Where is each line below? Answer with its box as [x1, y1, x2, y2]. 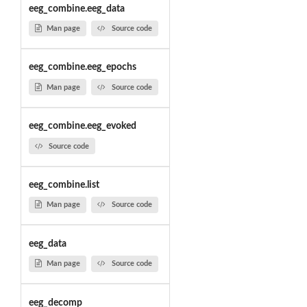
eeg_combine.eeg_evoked [28, 121, 136, 132]
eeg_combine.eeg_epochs [28, 62, 136, 73]
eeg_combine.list [28, 180, 99, 191]
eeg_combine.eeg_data [28, 3, 125, 14]
